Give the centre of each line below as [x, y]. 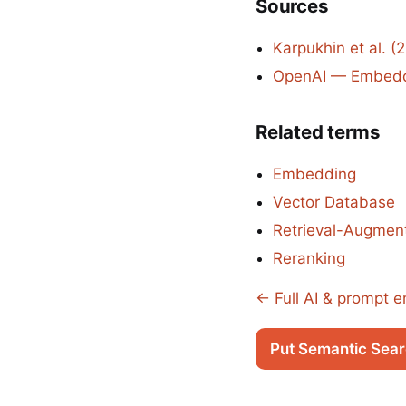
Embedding [315, 174]
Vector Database [334, 202]
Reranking [309, 258]
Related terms [318, 131]
